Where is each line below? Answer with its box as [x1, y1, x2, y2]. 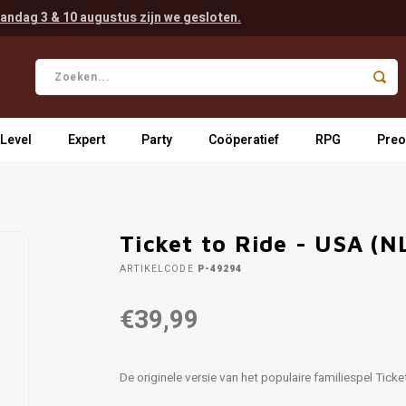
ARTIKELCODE [120, 262, 194, 275]
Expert [68, 130, 105, 150]
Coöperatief [208, 130, 279, 150]
